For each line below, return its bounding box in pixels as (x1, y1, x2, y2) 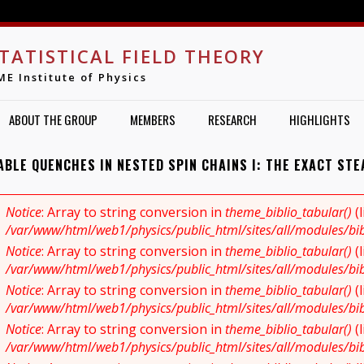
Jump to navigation (123, 2, 240, 19)
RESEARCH (207, 110, 257, 129)
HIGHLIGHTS (288, 110, 350, 129)
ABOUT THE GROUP (8, 110, 97, 129)
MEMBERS (129, 110, 175, 129)
